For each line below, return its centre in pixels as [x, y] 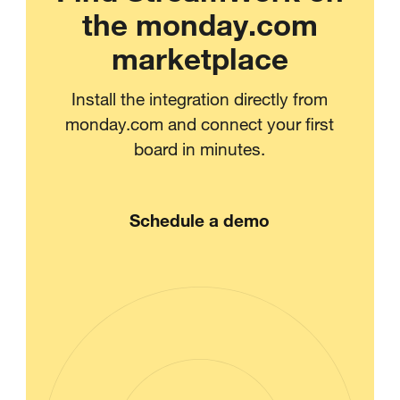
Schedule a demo [200, 221]
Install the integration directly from [200, 98]
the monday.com [200, 23]
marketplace [200, 57]
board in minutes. [200, 148]
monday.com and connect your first [200, 123]
